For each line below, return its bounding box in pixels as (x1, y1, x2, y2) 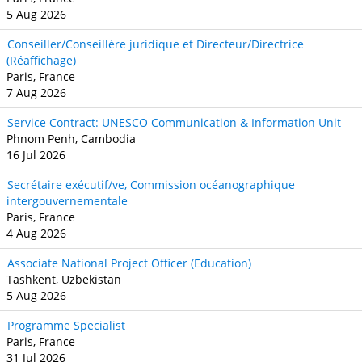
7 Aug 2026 (6, 84, 66, 100)
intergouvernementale (6, 192, 128, 208)
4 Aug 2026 (6, 225, 66, 241)
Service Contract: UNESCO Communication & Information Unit (7, 114, 341, 130)
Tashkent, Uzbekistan (6, 271, 121, 287)
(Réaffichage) (6, 52, 76, 68)
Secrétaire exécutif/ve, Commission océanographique (7, 176, 295, 192)
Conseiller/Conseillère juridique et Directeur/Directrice (7, 36, 304, 52)
